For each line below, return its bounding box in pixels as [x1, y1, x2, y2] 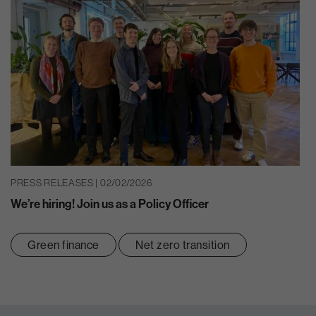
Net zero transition [135, 237, 230, 252]
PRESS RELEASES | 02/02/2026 [11, 177, 152, 189]
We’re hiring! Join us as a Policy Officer [11, 195, 209, 211]
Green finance [28, 237, 99, 252]
